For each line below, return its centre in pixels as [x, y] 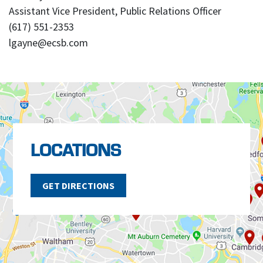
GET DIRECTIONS [79, 186]
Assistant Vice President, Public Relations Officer [115, 11]
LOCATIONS [76, 151]
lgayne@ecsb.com [48, 43]
